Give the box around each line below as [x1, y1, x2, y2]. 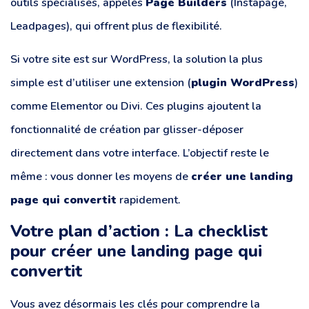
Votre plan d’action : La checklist [10, 220, 268, 243]
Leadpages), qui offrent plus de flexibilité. [10, 18, 222, 34]
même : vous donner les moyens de [10, 168, 191, 184]
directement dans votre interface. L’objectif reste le [10, 145, 269, 161]
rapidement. [117, 192, 181, 208]
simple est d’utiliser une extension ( [10, 74, 191, 90]
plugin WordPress [191, 74, 295, 90]
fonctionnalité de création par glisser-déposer [10, 121, 243, 137]
